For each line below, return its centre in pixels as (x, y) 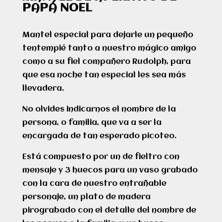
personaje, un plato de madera (86, 197)
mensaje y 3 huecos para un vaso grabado (110, 170)
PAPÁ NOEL (57, 8)
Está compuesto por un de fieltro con (101, 157)
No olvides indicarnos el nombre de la (99, 110)
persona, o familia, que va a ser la (92, 123)
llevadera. (43, 89)
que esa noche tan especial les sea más (104, 75)
